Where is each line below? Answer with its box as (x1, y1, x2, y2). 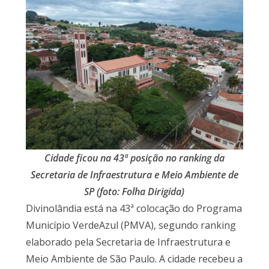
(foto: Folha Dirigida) (97, 184, 185, 198)
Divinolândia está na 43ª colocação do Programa (25, 201, 242, 215)
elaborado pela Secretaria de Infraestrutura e (25, 235, 231, 249)
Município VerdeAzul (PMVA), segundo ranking (25, 218, 236, 232)
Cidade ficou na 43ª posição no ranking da (44, 151, 225, 165)
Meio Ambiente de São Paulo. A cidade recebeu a (25, 252, 243, 265)
